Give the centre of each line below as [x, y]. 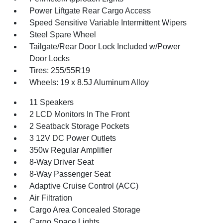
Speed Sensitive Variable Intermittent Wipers [108, 23]
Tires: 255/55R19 [60, 70]
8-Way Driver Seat [62, 162]
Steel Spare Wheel [63, 35]
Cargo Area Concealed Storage [85, 210]
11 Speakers [52, 102]
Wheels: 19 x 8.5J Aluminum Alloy [89, 82]
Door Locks [50, 58]
